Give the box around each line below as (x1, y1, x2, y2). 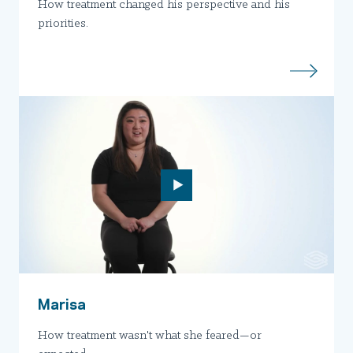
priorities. (38, 17, 88, 31)
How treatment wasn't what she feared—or (38, 329, 262, 343)
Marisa (38, 292, 86, 314)
